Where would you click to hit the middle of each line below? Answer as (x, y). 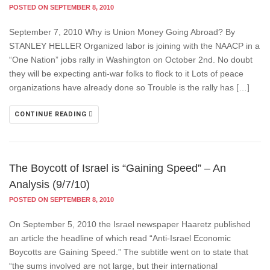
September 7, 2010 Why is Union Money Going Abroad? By (122, 32)
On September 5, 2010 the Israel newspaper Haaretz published (130, 224)
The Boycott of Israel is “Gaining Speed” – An (118, 168)
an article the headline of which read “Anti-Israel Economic (120, 238)
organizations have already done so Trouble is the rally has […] (129, 87)
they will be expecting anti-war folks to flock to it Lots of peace (126, 74)
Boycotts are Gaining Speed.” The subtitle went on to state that (129, 252)
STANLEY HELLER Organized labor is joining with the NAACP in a (134, 46)
